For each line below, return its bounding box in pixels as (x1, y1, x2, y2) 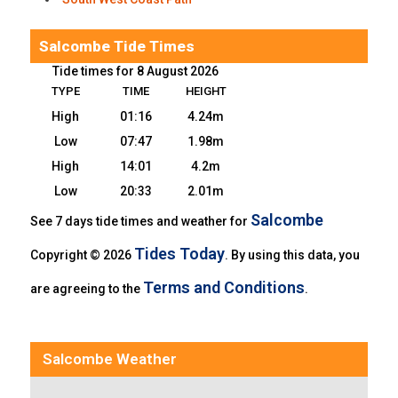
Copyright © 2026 (30, 247, 135, 262)
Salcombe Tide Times (39, 36, 195, 55)
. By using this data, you (225, 247, 361, 262)
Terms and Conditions (143, 277, 306, 297)
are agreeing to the (30, 281, 144, 296)
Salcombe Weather (43, 349, 178, 368)
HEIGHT (185, 84, 227, 98)
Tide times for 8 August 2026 (52, 63, 219, 78)
